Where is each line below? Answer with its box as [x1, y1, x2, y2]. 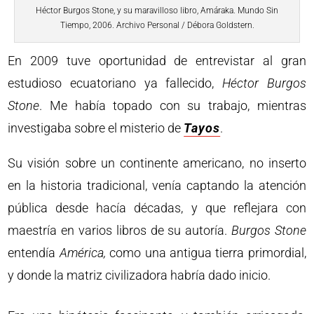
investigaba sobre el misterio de [8, 121, 184, 136]
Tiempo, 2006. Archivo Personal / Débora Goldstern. [60, 20, 254, 31]
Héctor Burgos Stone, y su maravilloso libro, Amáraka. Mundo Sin [36, 6, 278, 16]
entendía [8, 245, 60, 261]
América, [59, 245, 106, 261]
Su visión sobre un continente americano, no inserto [8, 156, 306, 171]
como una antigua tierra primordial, [105, 245, 306, 261]
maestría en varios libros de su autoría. [8, 223, 231, 238]
